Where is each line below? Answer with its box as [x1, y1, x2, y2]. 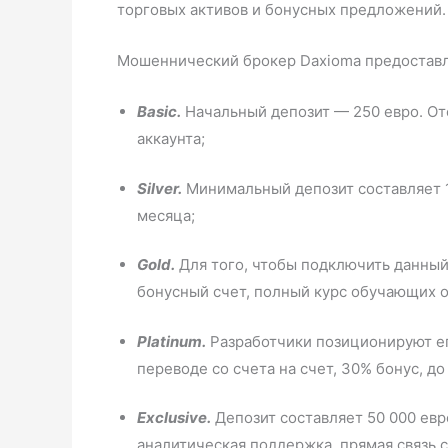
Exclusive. [137, 408, 211, 427]
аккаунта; [137, 129, 205, 148]
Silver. [137, 178, 182, 198]
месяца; [137, 205, 195, 225]
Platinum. [137, 331, 206, 351]
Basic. [137, 102, 181, 121]
